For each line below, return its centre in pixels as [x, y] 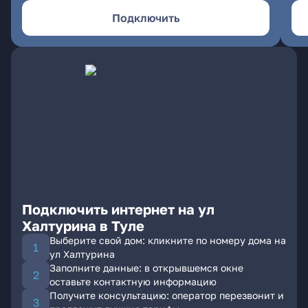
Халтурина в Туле [83, 225]
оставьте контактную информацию [133, 282]
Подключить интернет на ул [118, 209]
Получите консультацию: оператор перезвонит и [167, 295]
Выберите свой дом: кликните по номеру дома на [168, 240]
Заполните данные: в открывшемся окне [146, 268]
